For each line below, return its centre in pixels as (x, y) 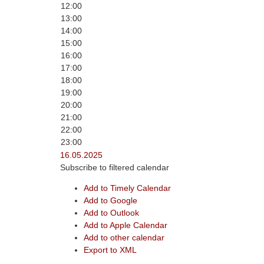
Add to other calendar (124, 237)
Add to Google (110, 200)
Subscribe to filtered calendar (115, 167)
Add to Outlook (111, 213)
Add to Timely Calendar (127, 188)
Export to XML (110, 250)
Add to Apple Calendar (126, 225)
